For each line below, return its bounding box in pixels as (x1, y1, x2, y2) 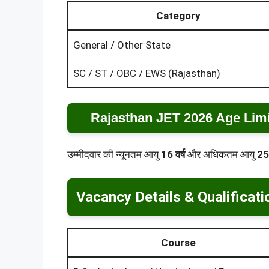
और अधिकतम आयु (185, 148, 257, 160)
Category (156, 10, 201, 22)
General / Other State (73, 39, 171, 52)
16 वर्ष (161, 148, 185, 160)
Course (161, 237, 196, 249)
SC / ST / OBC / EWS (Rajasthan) (73, 67, 220, 80)
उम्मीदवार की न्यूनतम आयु (67, 148, 161, 160)
